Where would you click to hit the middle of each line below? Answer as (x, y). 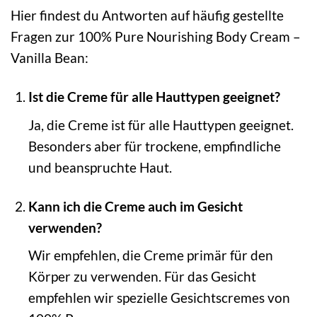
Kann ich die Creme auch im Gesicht (135, 206)
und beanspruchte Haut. (100, 167)
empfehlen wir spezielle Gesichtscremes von (159, 298)
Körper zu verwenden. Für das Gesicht (142, 277)
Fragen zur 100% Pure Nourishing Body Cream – (156, 36)
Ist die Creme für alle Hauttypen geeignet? (154, 96)
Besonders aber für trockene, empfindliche (154, 146)
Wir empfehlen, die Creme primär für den (150, 255)
